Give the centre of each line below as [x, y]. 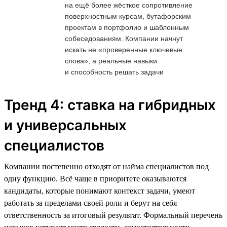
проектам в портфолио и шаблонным [127, 27]
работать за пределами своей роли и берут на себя [90, 203]
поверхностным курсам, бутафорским [128, 16]
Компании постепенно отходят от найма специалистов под [106, 166]
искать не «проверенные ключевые [124, 49]
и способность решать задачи [114, 72]
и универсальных [65, 125]
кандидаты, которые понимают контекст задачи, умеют [100, 191]
